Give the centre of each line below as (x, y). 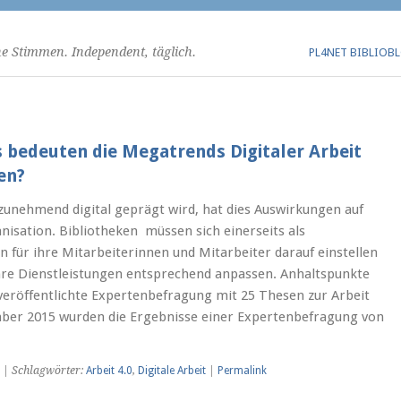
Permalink (242, 371)
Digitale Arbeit (171, 371)
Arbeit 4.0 (109, 371)
